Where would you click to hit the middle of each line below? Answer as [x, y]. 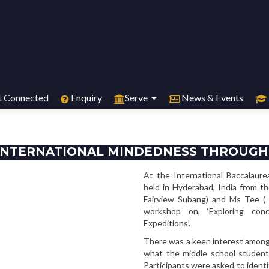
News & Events [211, 98]
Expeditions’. [167, 223]
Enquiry [86, 98]
